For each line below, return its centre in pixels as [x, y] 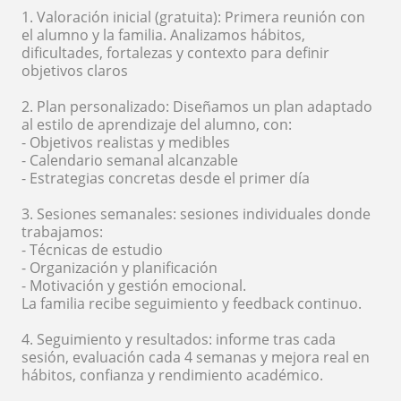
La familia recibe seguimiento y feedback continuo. [192, 303]
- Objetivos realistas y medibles [126, 142]
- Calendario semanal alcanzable [130, 160]
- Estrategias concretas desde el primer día [166, 178]
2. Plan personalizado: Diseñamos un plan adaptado [197, 107]
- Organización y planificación [119, 268]
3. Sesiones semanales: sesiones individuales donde [196, 214]
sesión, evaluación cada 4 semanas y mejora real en [196, 357]
